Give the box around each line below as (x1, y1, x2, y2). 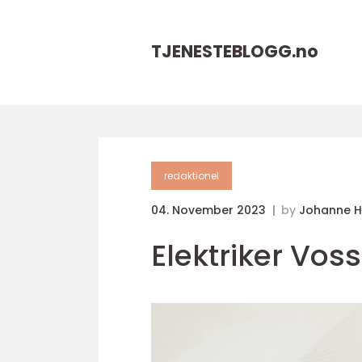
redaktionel (164, 169, 219, 183)
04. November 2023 (151, 202, 269, 218)
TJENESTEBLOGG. (151, 40, 296, 63)
